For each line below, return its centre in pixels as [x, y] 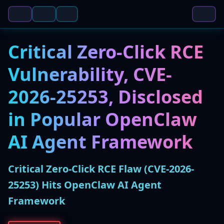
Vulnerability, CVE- [90, 74]
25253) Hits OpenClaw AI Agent [85, 185]
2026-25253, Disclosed [105, 97]
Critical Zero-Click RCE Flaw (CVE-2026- [101, 169]
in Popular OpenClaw [102, 119]
